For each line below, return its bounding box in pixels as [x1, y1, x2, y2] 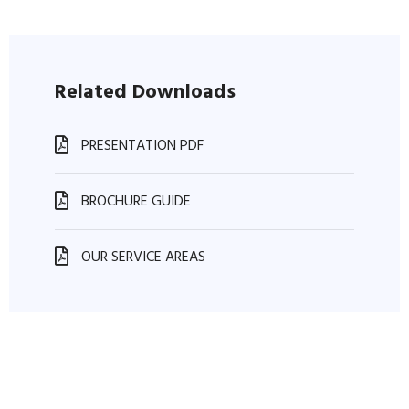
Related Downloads [55, 77, 236, 110]
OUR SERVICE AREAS [78, 246, 205, 270]
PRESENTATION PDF [78, 134, 204, 159]
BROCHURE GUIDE [78, 190, 191, 215]
